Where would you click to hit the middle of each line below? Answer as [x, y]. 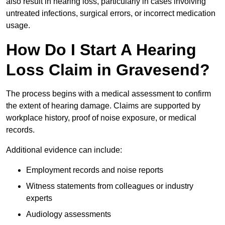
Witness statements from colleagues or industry [110, 186]
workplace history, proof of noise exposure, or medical [101, 118]
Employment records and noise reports [95, 170]
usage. [18, 26]
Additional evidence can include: [64, 150]
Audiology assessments [69, 214]
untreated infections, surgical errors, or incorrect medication [111, 14]
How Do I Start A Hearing [101, 50]
